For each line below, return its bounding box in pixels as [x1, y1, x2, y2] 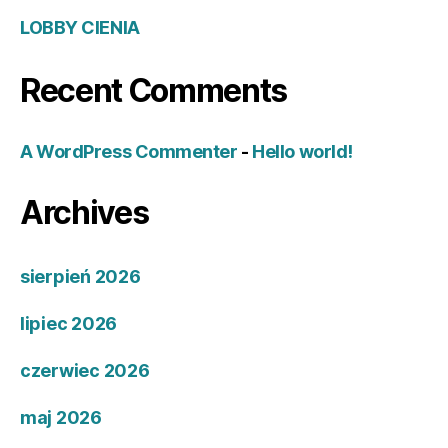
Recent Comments [20, 71, 288, 111]
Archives [20, 193, 149, 233]
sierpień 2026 [20, 266, 141, 288]
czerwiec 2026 [20, 360, 150, 382]
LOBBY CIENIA [20, 17, 140, 39]
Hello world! [252, 141, 353, 163]
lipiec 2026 [20, 313, 118, 335]
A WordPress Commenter [20, 141, 238, 163]
